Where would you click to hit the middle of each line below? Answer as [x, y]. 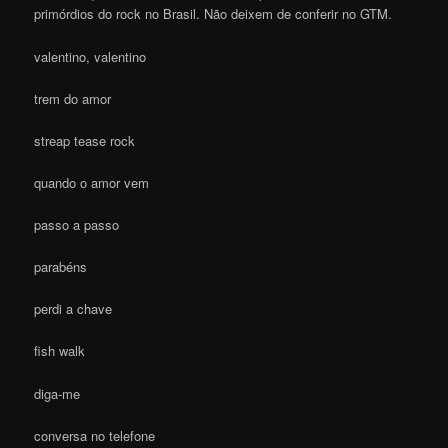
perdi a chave [73, 309]
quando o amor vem [92, 182]
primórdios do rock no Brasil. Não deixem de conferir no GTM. [215, 14]
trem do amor [73, 98]
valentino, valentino [90, 56]
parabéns [61, 267]
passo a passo [77, 225]
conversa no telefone [95, 435]
